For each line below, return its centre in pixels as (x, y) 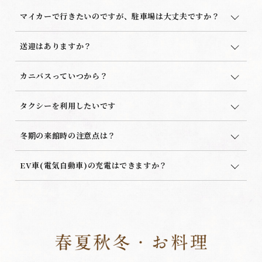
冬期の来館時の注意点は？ (68, 135)
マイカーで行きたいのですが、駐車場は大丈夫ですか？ (120, 16)
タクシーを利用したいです (68, 105)
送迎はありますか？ (56, 46)
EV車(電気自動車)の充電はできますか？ (94, 165)
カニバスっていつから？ (64, 75)
